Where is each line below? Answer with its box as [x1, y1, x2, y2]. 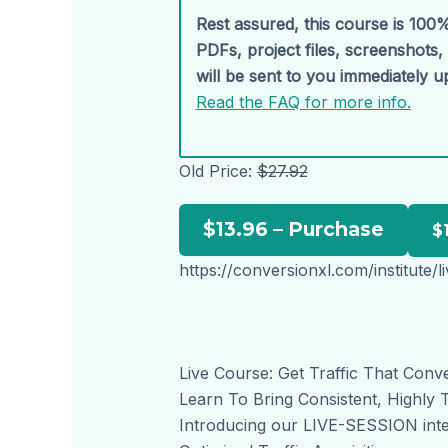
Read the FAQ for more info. [195, 92, 411, 113]
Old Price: [178, 160, 257, 181]
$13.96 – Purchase [202, 216, 384, 241]
